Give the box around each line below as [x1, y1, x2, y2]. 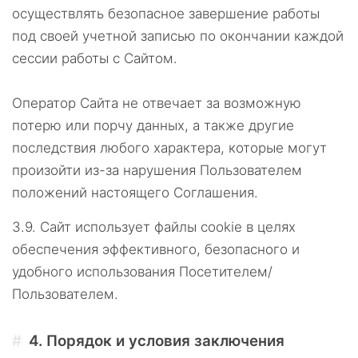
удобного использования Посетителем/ [12, 264, 272, 280]
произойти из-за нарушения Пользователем [12, 162, 302, 178]
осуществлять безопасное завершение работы [12, 6, 320, 22]
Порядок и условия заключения [46, 332, 285, 350]
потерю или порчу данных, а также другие [12, 117, 294, 133]
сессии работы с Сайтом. [12, 50, 177, 66]
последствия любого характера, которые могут [12, 140, 327, 156]
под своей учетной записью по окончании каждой [12, 28, 344, 44]
